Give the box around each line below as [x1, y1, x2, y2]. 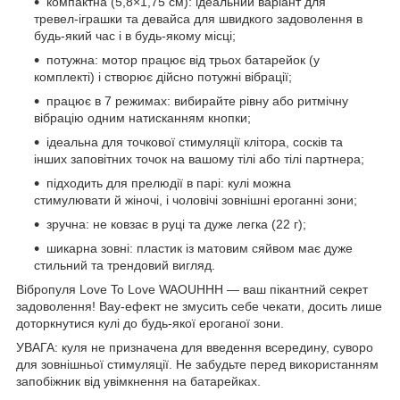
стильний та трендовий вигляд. [34, 257, 215, 272]
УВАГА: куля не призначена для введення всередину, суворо [16, 339, 373, 354]
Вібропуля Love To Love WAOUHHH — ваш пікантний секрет [16, 281, 368, 296]
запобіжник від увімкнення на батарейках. [16, 373, 261, 388]
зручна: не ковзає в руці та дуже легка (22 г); [46, 216, 306, 231]
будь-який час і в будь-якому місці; [34, 28, 236, 43]
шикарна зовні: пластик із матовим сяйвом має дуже [46, 240, 353, 255]
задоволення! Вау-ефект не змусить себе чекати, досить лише [16, 298, 382, 313]
